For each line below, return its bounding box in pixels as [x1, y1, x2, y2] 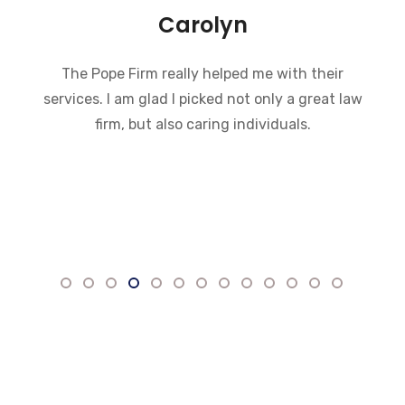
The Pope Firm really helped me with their [61, 65, 344, 82]
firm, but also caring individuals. [94, 116, 311, 133]
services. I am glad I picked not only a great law [42, 90, 363, 108]
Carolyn [157, 10, 248, 40]
